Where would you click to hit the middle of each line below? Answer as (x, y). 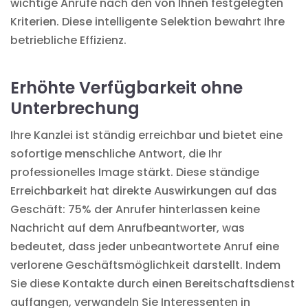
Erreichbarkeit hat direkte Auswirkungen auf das (144, 190)
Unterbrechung (75, 108)
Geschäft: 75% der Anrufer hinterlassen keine (135, 209)
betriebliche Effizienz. (68, 40)
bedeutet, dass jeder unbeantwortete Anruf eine (145, 246)
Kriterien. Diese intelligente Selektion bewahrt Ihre (147, 21)
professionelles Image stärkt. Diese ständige (135, 172)
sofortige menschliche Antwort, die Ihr (116, 153)
